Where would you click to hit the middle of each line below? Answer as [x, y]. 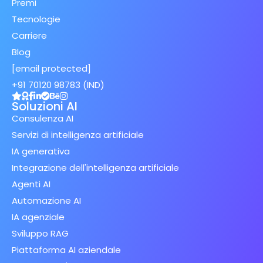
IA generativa [41, 151]
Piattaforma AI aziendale [66, 250]
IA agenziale [38, 217]
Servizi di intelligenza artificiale [78, 135]
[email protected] [51, 69]
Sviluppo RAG [40, 234]
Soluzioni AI [45, 107]
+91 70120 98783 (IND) [58, 85]
